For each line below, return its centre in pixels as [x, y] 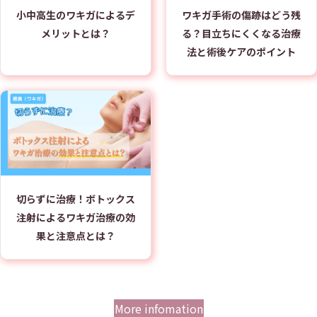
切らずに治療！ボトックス [76, 198]
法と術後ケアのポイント [241, 52]
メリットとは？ [76, 34]
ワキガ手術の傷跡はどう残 [241, 15]
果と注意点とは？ [76, 235]
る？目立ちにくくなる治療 [241, 34]
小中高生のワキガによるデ [76, 15]
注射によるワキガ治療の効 [76, 217]
